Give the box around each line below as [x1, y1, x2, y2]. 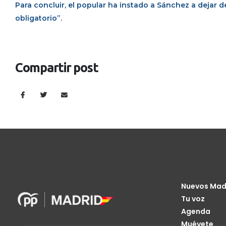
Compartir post [15, 61, 98, 75]
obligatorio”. [15, 14, 62, 23]
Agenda [181, 206, 210, 216]
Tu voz [181, 193, 205, 204]
